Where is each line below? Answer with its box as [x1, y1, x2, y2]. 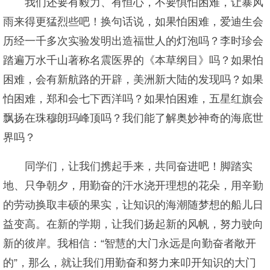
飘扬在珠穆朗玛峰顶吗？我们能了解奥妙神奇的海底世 [3, 112, 263, 124]
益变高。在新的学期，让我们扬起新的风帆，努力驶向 [3, 218, 263, 230]
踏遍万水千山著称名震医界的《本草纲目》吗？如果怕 [3, 54, 263, 66]
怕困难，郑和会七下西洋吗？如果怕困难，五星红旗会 [3, 93, 263, 105]
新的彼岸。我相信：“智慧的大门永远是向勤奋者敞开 [3, 237, 256, 250]
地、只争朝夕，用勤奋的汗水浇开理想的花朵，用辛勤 [3, 180, 263, 192]
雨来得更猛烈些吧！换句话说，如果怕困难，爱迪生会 [3, 16, 263, 28]
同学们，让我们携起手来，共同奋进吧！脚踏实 [25, 160, 253, 172]
